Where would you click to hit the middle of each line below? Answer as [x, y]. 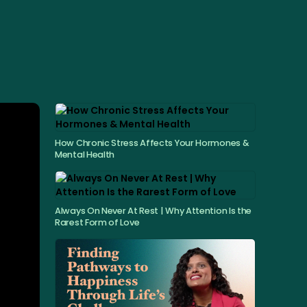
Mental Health [85, 155]
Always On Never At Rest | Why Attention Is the [153, 211]
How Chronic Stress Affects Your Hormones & [152, 143]
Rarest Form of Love [97, 222]
